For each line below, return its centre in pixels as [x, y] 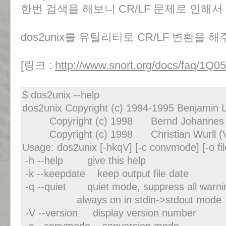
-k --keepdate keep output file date [105, 174]
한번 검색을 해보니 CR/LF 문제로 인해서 [122, 9]
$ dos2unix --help [61, 95]
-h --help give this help [84, 160]
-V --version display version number [109, 213]
